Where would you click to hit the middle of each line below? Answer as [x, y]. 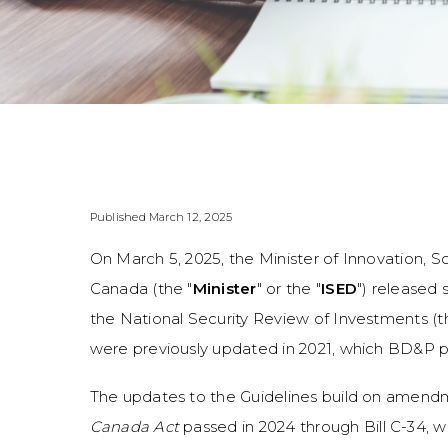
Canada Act [134, 427]
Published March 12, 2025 [161, 217]
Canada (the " [141, 288]
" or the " [289, 288]
